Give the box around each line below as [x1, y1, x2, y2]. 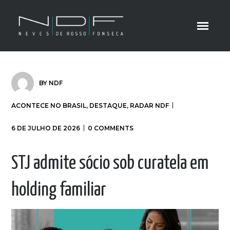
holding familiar [11, 181, 107, 200]
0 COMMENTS [88, 124, 134, 132]
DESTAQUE [89, 102, 127, 109]
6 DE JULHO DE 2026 [11, 124, 81, 132]
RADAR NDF [130, 102, 169, 109]
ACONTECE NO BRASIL [11, 102, 87, 109]
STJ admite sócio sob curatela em [11, 155, 209, 173]
